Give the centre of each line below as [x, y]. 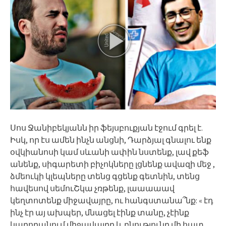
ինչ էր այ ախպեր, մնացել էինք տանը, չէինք [100, 212]
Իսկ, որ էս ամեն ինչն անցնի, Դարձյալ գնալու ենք [111, 139]
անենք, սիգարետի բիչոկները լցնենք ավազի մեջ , [112, 164]
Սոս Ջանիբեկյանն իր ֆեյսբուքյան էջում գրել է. [106, 127]
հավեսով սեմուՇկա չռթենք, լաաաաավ [92, 188]
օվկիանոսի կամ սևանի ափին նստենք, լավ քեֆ [109, 152]
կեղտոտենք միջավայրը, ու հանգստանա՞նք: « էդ [112, 200]
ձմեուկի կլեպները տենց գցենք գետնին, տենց [105, 176]
